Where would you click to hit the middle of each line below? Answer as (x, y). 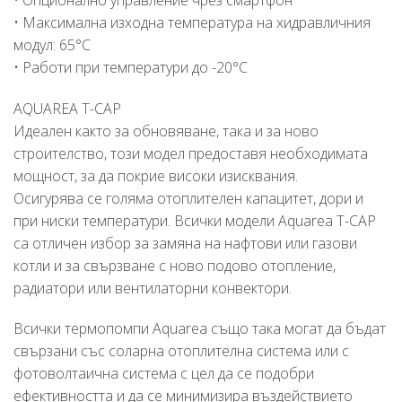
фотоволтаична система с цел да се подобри (164, 374)
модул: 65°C (52, 44)
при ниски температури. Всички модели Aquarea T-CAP (195, 220)
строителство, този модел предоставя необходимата (191, 153)
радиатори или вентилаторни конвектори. (153, 288)
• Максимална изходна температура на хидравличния (192, 22)
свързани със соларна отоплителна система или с (181, 351)
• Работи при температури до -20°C (131, 67)
